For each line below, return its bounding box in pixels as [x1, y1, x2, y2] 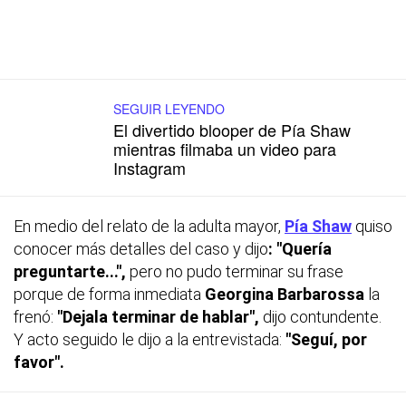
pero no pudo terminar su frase [126, 261, 343, 281]
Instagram [113, 155, 186, 179]
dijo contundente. [259, 306, 382, 326]
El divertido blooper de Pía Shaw [113, 117, 351, 141]
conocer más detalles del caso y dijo [14, 238, 268, 258]
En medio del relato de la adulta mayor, [14, 216, 285, 236]
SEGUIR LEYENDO [113, 99, 225, 118]
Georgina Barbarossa [201, 284, 368, 304]
